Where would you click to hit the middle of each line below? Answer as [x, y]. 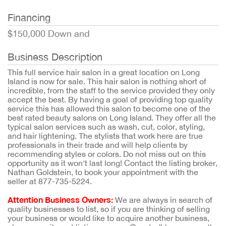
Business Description [55, 57]
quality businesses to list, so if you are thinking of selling [109, 209]
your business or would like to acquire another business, [108, 218]
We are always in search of [163, 200]
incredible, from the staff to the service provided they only [111, 90]
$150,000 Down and [49, 34]
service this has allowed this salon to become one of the [109, 108]
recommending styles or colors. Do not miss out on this [107, 154]
